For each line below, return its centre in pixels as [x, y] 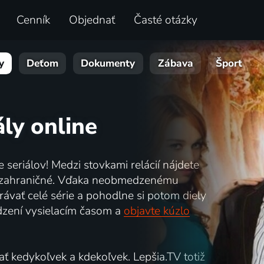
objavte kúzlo [156, 211]
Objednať [92, 20]
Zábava [175, 64]
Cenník [33, 20]
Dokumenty [108, 64]
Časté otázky [165, 20]
